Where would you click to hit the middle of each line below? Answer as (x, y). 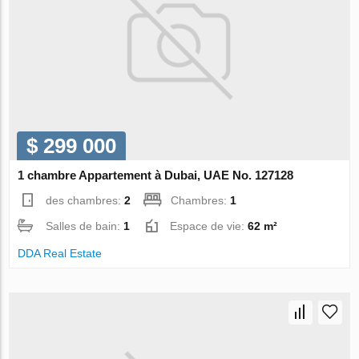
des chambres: (85, 200)
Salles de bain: (85, 226)
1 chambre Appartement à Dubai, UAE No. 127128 (156, 175)
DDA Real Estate (60, 253)
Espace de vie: (209, 226)
